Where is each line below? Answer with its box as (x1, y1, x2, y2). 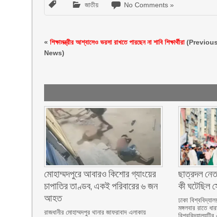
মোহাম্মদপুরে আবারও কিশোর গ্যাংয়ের (44, 166, 156, 181)
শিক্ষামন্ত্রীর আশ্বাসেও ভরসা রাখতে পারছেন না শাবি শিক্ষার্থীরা (50, 38, 185, 46)
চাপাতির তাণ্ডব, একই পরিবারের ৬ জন (44, 178, 158, 193)
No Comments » (124, 1, 174, 9)
